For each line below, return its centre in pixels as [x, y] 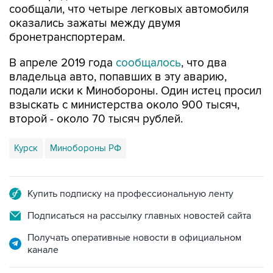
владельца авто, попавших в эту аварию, [118, 77]
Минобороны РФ [86, 148]
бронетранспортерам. [67, 37]
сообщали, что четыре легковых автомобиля [129, 9]
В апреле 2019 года [62, 63]
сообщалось [148, 63]
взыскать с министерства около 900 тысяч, [124, 105]
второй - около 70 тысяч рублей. [96, 119]
